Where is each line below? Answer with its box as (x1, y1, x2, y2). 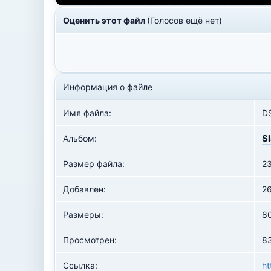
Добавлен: (63, 184, 106, 194)
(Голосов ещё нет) (147, 15, 222, 25)
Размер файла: (63, 158, 125, 169)
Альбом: (63, 133, 97, 143)
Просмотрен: (63, 235, 117, 245)
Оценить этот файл (63, 15, 147, 25)
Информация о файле (63, 82, 152, 92)
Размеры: (63, 209, 103, 220)
